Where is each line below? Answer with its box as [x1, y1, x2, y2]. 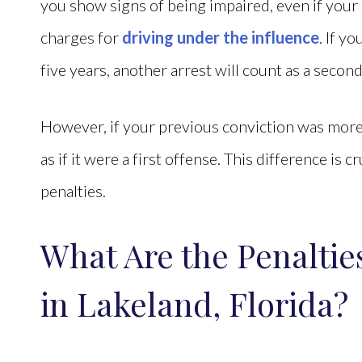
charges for [40, 27, 122, 47]
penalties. [40, 181, 106, 200]
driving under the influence [122, 27, 319, 47]
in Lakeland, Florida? [40, 282, 356, 325]
